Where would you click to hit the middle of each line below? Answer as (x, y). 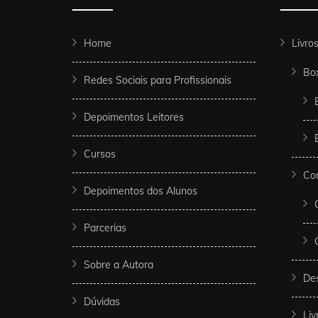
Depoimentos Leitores (134, 117)
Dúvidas (102, 301)
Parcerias (105, 227)
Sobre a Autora (119, 264)
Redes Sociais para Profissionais (158, 80)
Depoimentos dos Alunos (141, 191)
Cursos (100, 154)
